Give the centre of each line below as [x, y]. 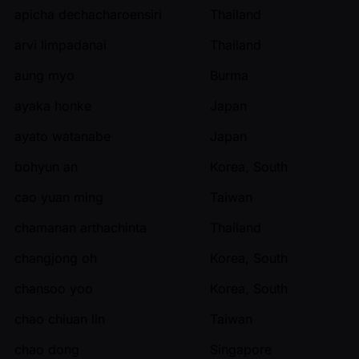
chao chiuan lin [60, 319]
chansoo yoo [54, 288]
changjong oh [56, 258]
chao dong [47, 349]
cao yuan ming [59, 197]
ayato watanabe [63, 136]
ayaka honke [53, 105]
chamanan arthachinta [81, 227]
